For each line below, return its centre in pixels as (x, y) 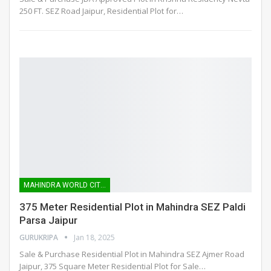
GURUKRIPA (40, 237)
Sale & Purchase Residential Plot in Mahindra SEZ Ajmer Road (132, 254)
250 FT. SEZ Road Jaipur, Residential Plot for (98, 11)
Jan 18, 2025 (94, 237)
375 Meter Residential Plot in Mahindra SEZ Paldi (132, 207)
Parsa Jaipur (48, 220)
